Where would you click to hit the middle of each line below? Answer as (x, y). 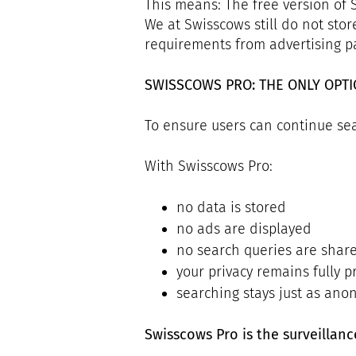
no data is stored (231, 207)
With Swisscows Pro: (209, 166)
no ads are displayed (244, 228)
